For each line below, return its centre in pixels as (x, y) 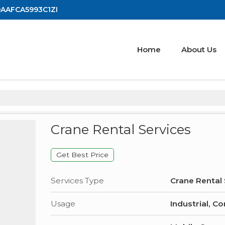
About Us (199, 49)
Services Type (77, 180)
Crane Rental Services (121, 129)
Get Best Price (82, 154)
